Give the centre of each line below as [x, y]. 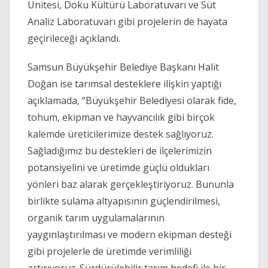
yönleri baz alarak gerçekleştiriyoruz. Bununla [131, 185]
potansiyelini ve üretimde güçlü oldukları [118, 168]
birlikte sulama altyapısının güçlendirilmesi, [124, 201]
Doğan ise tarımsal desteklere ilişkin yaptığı [124, 84]
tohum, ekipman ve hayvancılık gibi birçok [121, 118]
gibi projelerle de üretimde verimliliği [109, 252]
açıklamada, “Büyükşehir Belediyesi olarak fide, [132, 101]
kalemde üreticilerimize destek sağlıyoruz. [121, 134]
